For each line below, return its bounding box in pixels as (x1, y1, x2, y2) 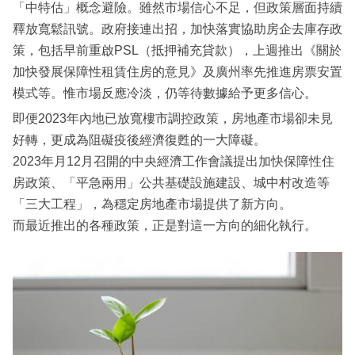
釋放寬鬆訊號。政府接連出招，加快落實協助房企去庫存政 (13, 22, 342, 36)
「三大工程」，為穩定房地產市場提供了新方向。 (13, 197, 292, 212)
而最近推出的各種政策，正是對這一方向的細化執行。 (13, 219, 317, 233)
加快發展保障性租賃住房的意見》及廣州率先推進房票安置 (13, 65, 342, 79)
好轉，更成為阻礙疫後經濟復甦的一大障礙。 (13, 133, 266, 147)
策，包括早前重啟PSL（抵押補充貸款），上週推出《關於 (13, 44, 342, 58)
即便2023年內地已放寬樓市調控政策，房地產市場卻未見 (13, 112, 333, 126)
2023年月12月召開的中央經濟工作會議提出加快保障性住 (13, 155, 334, 169)
